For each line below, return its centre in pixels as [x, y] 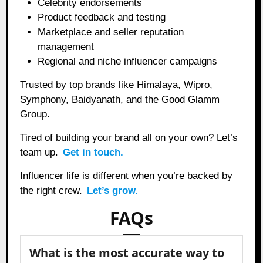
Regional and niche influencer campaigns [128, 61]
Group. [35, 114]
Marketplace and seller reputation [111, 32]
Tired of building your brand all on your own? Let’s [129, 137]
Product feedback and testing [102, 17]
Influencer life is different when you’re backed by [127, 176]
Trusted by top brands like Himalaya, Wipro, [117, 85]
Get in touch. [93, 152]
